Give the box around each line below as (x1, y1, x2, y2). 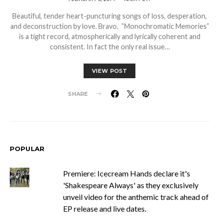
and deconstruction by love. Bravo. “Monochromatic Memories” (10, 22, 209, 30)
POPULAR (10, 144, 45, 153)
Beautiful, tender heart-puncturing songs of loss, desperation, (12, 11, 207, 20)
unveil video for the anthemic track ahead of (63, 192, 209, 201)
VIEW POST (91, 67, 128, 74)
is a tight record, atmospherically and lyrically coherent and (19, 32, 200, 41)
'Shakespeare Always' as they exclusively (63, 180, 198, 190)
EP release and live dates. (63, 203, 146, 213)
